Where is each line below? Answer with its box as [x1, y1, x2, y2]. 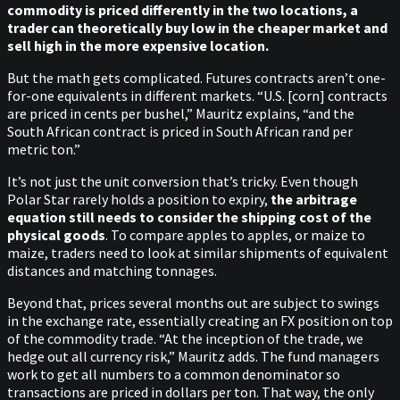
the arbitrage [271, 189, 357, 208]
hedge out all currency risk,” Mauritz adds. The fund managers [7, 346, 379, 365]
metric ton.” [7, 139, 83, 158]
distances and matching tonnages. [7, 261, 220, 279]
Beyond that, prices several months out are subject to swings [7, 293, 379, 312]
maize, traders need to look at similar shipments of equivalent [7, 243, 388, 262]
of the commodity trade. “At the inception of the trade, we [7, 329, 363, 347]
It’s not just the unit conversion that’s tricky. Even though [7, 171, 358, 190]
